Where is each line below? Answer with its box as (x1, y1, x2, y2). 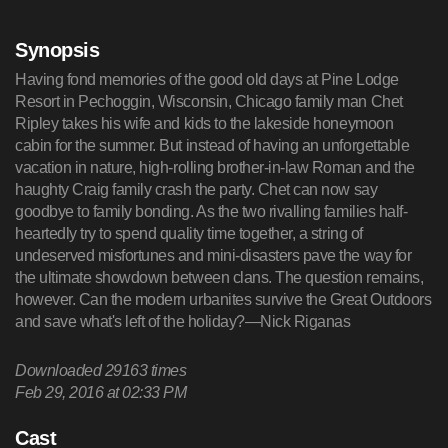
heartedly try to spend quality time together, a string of (15, 225, 363, 243)
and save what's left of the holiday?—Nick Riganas (15, 313, 351, 331)
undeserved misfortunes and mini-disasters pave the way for (15, 247, 412, 265)
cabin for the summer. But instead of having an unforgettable (15, 137, 410, 155)
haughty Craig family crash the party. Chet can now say (15, 181, 378, 199)
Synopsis (15, 39, 100, 62)
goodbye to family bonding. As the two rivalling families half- (15, 203, 408, 221)
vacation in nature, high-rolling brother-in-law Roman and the (15, 159, 415, 177)
